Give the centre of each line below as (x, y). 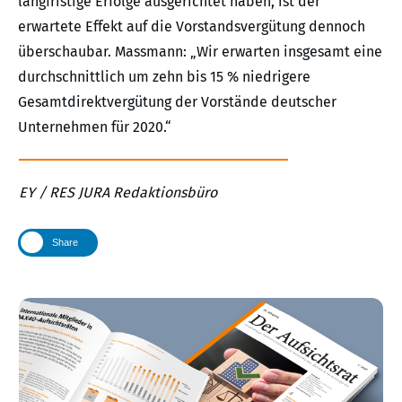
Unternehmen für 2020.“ (95, 127)
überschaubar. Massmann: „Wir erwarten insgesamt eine (200, 51)
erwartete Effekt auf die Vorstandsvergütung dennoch (192, 26)
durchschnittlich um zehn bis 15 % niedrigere (164, 76)
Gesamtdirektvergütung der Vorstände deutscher (177, 101)
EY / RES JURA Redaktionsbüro (118, 192)
